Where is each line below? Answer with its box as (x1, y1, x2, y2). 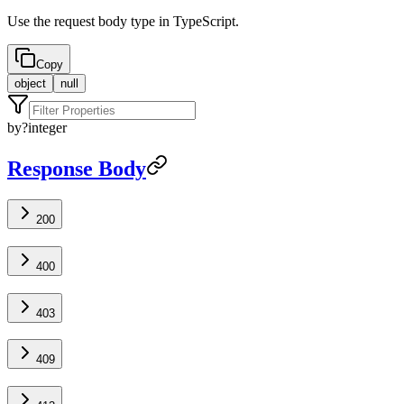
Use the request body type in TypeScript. (7, 14, 239, 30)
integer (28, 120, 67, 136)
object (14, 77, 46, 91)
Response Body (7, 157, 146, 181)
